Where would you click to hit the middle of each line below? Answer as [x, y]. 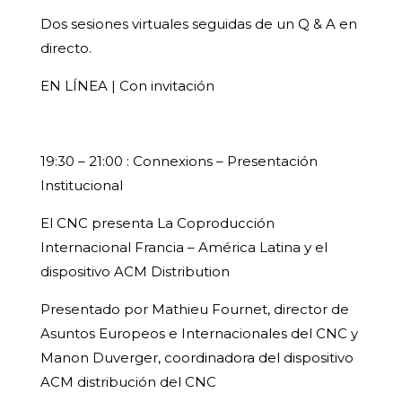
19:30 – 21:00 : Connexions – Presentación [179, 162]
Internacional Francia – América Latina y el [184, 248]
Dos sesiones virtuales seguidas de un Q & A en [198, 24]
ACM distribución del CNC [128, 382]
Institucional [81, 186]
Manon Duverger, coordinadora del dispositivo [197, 358]
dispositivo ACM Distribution [135, 272]
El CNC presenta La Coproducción [157, 223]
